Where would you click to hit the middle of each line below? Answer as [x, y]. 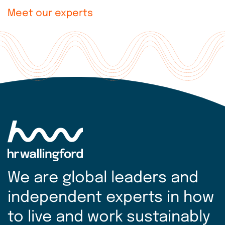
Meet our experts [50, 14]
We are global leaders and [103, 178]
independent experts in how [111, 197]
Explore [46, 42]
